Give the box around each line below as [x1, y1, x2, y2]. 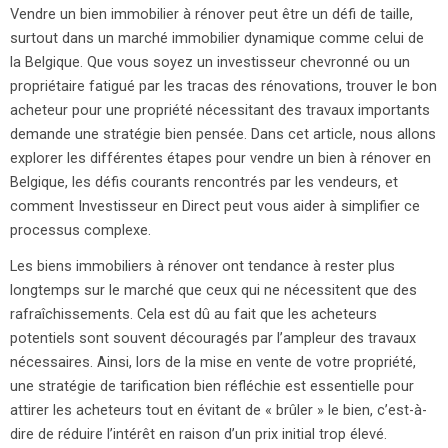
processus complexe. [10, 221, 151, 240]
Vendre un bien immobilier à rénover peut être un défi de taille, [10, 5, 413, 24]
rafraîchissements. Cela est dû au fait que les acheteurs [10, 305, 377, 324]
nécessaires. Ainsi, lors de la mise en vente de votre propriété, [10, 353, 416, 372]
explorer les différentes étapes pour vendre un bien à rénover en [10, 149, 431, 168]
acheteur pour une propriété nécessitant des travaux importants [10, 101, 430, 120]
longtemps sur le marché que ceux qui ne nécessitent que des [10, 281, 417, 300]
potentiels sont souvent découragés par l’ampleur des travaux [10, 329, 416, 348]
